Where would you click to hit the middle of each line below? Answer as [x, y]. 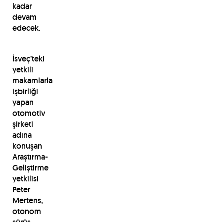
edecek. [26, 28]
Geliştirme [30, 167]
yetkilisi [25, 178]
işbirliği [25, 91]
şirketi [23, 124]
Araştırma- [30, 157]
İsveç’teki [28, 58]
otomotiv [28, 113]
